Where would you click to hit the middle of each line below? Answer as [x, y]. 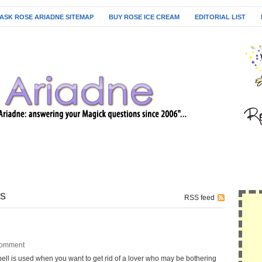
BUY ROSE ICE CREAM [144, 17]
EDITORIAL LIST [220, 17]
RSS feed [199, 198]
